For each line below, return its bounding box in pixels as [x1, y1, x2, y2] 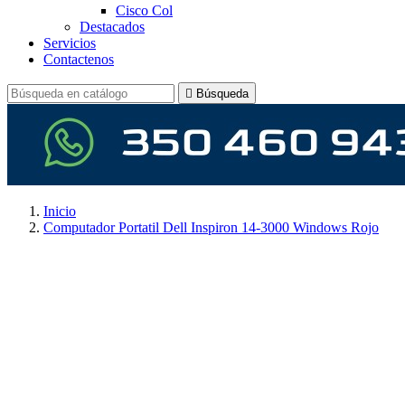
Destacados [80, 19, 145, 34]
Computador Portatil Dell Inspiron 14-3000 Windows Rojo [43, 220, 379, 235]
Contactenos [43, 52, 114, 67]
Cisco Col [116, 3, 173, 18]
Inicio [43, 203, 76, 219]
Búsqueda [196, 87, 249, 100]
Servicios [43, 35, 96, 51]
